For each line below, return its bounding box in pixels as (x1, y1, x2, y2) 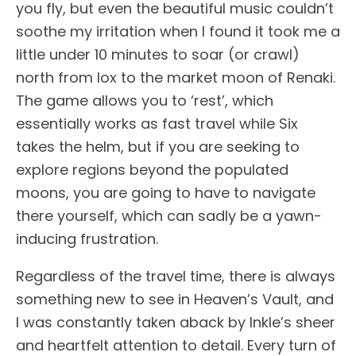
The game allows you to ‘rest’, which (16, 91, 273, 111)
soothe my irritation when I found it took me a (16, 21, 340, 42)
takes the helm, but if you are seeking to (16, 137, 300, 157)
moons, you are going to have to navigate (16, 183, 315, 203)
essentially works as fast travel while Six (16, 114, 298, 134)
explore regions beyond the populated (16, 160, 288, 180)
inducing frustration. (16, 229, 158, 250)
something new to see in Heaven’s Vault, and (16, 289, 334, 310)
